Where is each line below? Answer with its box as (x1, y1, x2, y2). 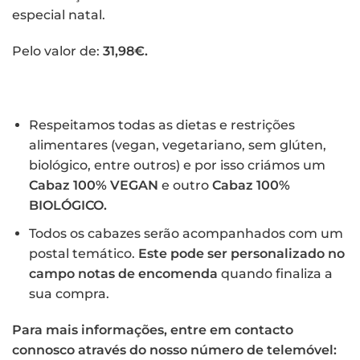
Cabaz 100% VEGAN (28, 178, 158, 194)
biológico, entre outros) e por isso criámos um (28, 157, 325, 174)
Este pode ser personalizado (137, 245, 325, 261)
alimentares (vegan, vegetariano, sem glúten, (28, 137, 326, 153)
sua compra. (28, 285, 109, 301)
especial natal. (12, 6, 105, 22)
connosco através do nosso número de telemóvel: (12, 342, 337, 358)
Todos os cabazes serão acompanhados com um (28, 225, 343, 241)
